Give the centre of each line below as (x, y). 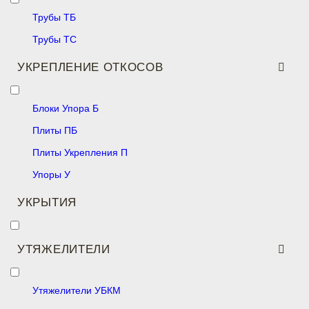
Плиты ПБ (55, 130)
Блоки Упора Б (66, 108)
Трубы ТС (54, 39)
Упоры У (51, 175)
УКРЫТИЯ (47, 202)
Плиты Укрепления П (80, 152)
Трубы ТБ (54, 17)
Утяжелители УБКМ (77, 290)
